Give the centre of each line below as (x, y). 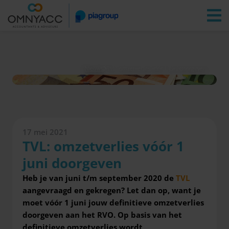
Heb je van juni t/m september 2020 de (99, 178)
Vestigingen (81, 13)
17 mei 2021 (45, 132)
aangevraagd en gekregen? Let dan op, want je (112, 190)
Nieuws (94, 68)
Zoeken (122, 13)
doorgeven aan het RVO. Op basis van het (102, 215)
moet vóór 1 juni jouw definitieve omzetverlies (113, 202)
